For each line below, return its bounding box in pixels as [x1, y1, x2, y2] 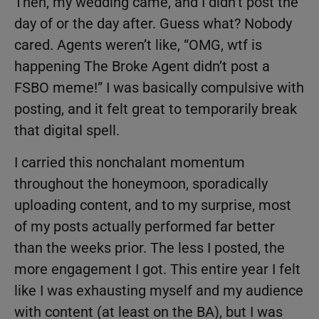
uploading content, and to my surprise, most [14, 196, 291, 214]
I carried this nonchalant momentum [14, 153, 245, 171]
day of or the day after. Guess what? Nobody [14, 15, 292, 33]
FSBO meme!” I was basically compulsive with [14, 79, 304, 97]
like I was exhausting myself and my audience [14, 281, 303, 299]
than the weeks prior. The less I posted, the [14, 239, 285, 256]
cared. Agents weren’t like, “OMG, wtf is [14, 36, 262, 54]
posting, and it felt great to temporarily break [14, 100, 297, 118]
